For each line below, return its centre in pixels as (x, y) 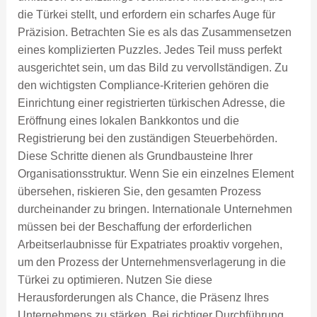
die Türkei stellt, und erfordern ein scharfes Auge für (146, 15)
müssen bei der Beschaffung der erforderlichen (134, 227)
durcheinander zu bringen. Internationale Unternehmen (155, 209)
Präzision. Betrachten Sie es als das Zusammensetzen (154, 33)
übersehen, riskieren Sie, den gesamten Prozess (139, 192)
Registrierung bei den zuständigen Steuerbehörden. (147, 139)
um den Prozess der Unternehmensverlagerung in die (151, 263)
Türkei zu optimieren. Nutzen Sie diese (115, 280)
